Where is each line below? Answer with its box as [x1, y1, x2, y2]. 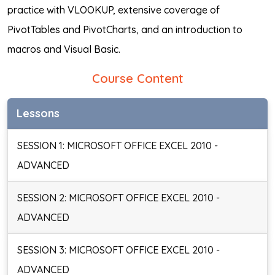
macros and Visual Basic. [7, 43, 120, 55]
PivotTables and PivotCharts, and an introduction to [7, 23, 242, 36]
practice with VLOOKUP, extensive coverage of [7, 4, 220, 16]
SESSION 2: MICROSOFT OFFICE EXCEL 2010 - [17, 192, 220, 204]
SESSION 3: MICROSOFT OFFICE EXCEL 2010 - [17, 244, 220, 256]
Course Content [91, 71, 184, 86]
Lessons [17, 106, 60, 120]
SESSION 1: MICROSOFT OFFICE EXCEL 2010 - [17, 139, 218, 152]
